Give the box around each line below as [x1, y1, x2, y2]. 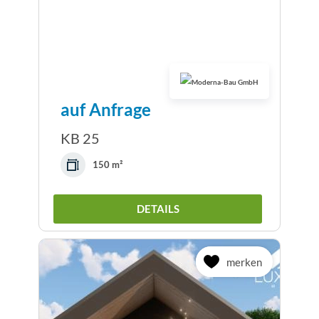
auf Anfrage [61, 99, 151, 120]
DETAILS [136, 202, 179, 216]
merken [226, 255, 262, 268]
